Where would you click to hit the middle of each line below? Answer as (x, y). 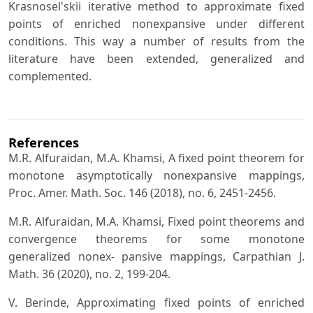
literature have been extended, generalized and (156, 58)
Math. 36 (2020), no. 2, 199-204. (89, 274)
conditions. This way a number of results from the (156, 41)
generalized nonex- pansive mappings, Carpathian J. (156, 257)
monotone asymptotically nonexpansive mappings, (156, 176)
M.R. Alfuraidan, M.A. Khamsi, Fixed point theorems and (156, 222)
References (44, 143)
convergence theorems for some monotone (156, 239)
